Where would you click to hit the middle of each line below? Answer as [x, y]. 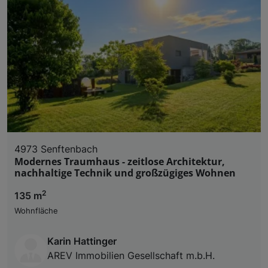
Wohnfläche [36, 211]
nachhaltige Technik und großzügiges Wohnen [125, 173]
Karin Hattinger [82, 241]
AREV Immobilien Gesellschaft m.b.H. [131, 255]
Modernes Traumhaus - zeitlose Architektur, [120, 161]
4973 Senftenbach [56, 149]
